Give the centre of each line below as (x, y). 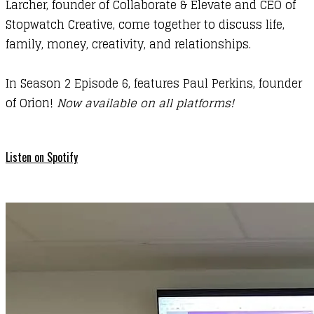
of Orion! (31, 103)
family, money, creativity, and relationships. (128, 45)
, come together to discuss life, (199, 25)
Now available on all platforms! (145, 103)
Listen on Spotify (42, 157)
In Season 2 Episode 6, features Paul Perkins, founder (154, 84)
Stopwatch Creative (59, 25)
